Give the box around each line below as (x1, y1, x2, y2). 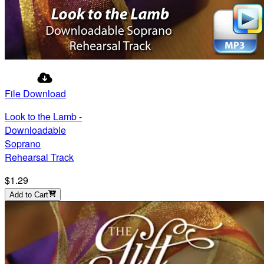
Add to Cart (9, 190, 48, 200)
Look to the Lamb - (5, 110, 82, 124)
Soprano (5, 137, 41, 151)
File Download (5, 87, 66, 101)
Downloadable (5, 123, 66, 137)
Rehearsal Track (5, 150, 74, 164)
